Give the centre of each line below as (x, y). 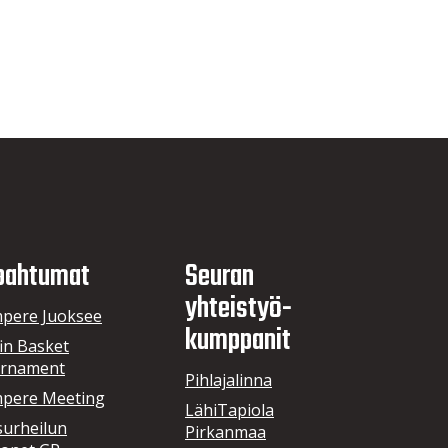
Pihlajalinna (228, 380)
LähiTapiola (229, 410)
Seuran (219, 276)
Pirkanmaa (225, 432)
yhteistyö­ (238, 308)
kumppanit (238, 340)
